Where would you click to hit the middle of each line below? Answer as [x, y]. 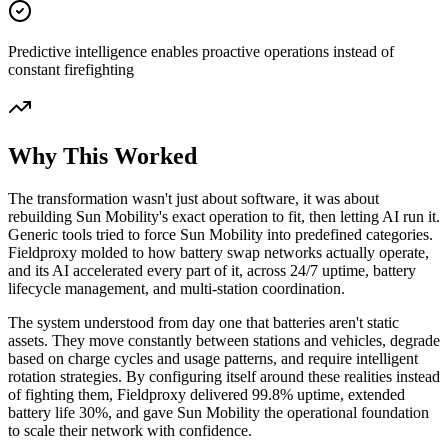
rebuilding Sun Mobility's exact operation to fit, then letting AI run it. [224, 217]
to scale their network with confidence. [130, 431]
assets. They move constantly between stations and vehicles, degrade [224, 341]
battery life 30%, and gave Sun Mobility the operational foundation [218, 413]
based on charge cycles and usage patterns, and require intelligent [213, 359]
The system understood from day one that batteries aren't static [203, 323]
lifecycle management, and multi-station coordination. [176, 289]
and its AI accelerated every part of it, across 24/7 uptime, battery [212, 271]
